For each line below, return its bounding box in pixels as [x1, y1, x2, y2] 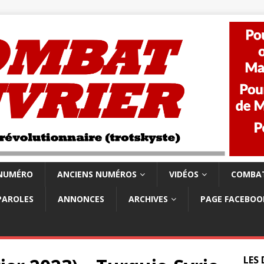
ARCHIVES [128, 193, 168, 205]
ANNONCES [58, 193, 104, 205]
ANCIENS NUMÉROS [57, 169, 137, 180]
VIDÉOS [169, 169, 199, 180]
